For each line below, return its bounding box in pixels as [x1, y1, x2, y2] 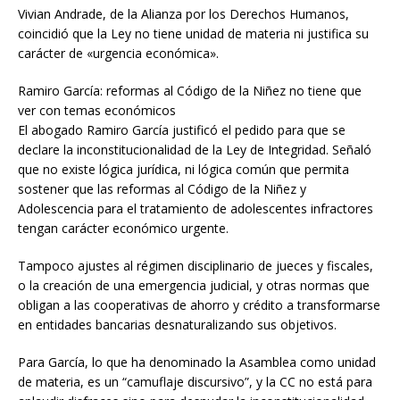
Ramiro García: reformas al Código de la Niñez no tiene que [18, 82, 362, 100]
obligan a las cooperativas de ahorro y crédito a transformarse [18, 296, 380, 314]
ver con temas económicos [18, 102, 176, 120]
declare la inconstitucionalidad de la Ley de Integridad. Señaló [18, 141, 371, 159]
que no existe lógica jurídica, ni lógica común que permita [18, 161, 349, 179]
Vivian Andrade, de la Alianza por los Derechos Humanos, [18, 5, 349, 23]
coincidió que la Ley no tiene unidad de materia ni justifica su [18, 25, 369, 43]
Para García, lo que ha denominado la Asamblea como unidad [18, 354, 376, 371]
